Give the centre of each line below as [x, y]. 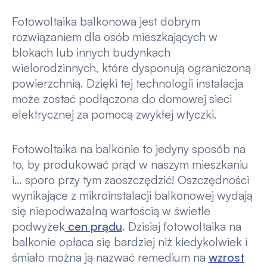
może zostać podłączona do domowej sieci [122, 99]
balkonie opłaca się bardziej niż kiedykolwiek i [129, 241]
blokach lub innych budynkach [91, 52]
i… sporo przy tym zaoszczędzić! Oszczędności [130, 179]
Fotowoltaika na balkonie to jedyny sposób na [128, 148]
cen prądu [93, 226]
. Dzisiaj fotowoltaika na [181, 226]
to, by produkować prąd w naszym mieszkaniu [130, 164]
